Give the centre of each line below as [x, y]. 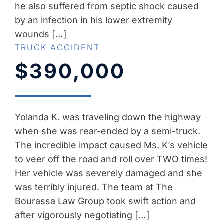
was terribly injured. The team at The [94, 187]
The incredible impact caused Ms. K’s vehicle [111, 145]
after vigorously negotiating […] [82, 215]
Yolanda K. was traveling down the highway [108, 117]
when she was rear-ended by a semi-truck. [108, 131]
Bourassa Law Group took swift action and [105, 201]
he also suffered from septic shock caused [107, 6]
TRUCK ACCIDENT [57, 48]
